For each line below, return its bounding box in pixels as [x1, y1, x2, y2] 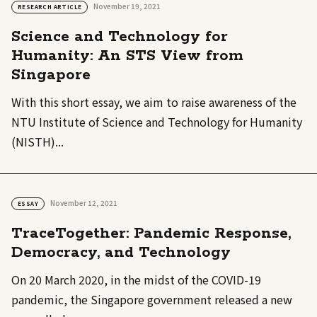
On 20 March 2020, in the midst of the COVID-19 [11, 270, 261, 288]
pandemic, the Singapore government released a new [11, 290, 292, 308]
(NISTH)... [11, 133, 64, 151]
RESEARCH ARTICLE [18, 3, 82, 11]
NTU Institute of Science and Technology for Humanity [11, 113, 302, 131]
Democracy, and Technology [11, 242, 231, 263]
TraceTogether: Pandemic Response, [11, 223, 291, 243]
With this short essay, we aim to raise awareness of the [11, 93, 296, 111]
